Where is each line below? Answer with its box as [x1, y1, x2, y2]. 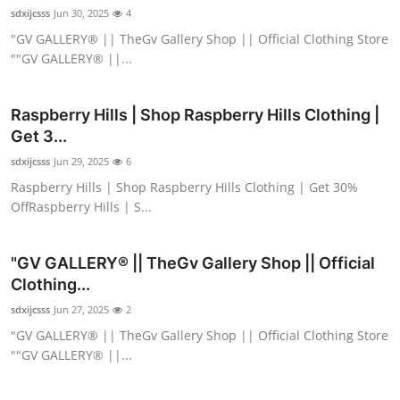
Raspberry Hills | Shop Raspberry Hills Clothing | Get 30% [11, 179, 358, 196]
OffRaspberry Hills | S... [11, 198, 152, 216]
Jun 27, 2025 [54, 303, 109, 317]
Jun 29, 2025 [54, 154, 109, 169]
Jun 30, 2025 [54, 6, 109, 21]
